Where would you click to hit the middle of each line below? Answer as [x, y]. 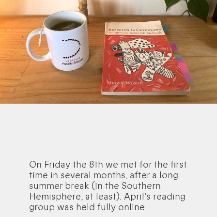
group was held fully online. [88, 208]
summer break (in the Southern [95, 186]
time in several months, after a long [104, 176]
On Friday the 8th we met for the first [108, 165]
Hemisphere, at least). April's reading [107, 197]
